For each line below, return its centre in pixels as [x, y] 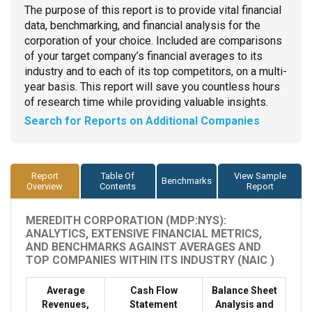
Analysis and [244, 304]
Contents [118, 186]
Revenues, [65, 304]
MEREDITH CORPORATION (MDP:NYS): [126, 220]
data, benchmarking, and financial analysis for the [142, 25]
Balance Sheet [244, 290]
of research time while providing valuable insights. [146, 102]
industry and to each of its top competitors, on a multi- [156, 71]
